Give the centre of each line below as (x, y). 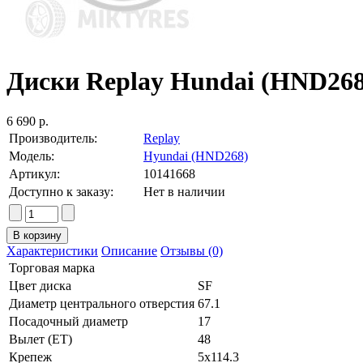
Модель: (32, 156)
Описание (129, 250)
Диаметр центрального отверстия (102, 303)
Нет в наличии (184, 191)
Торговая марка (52, 267)
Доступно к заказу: (61, 191)
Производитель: (53, 138)
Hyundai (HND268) (196, 156)
